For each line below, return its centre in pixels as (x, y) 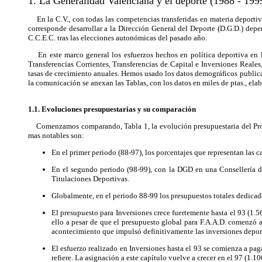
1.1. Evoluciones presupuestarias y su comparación (112, 109)
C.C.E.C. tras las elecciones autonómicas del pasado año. (118, 38)
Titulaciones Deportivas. (90, 179)
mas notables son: (56, 135)
